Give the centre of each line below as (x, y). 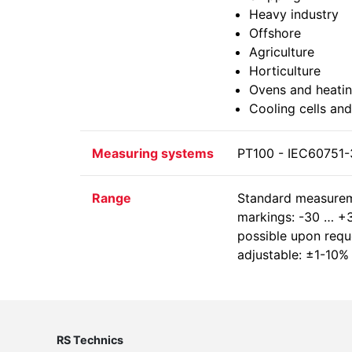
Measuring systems (153, 153)
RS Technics (90, 340)
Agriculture (282, 52)
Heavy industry (294, 14)
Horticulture (285, 71)
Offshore (275, 33)
